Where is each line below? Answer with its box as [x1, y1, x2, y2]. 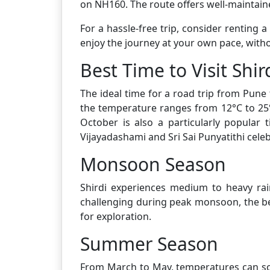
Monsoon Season [80, 151, 226, 177]
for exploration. [80, 209, 151, 223]
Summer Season [80, 231, 218, 256]
